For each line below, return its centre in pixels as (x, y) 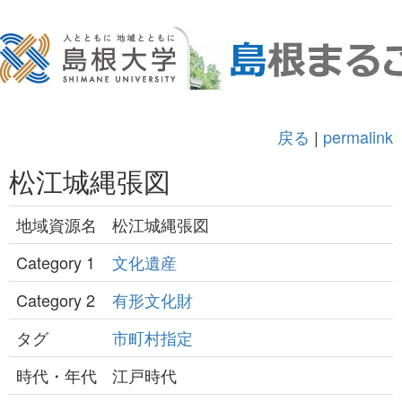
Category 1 (56, 262)
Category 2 (56, 300)
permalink (358, 136)
